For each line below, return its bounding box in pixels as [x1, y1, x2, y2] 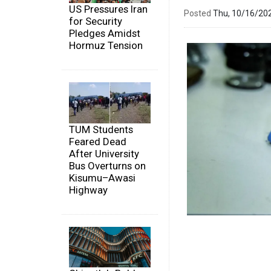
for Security [69, 15, 122, 28]
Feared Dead [69, 135, 126, 148]
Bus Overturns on [69, 159, 146, 172]
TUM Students [69, 123, 133, 135]
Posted [184, 8, 211, 18]
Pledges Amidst [69, 27, 140, 40]
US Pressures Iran [69, 3, 148, 16]
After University [69, 147, 139, 160]
